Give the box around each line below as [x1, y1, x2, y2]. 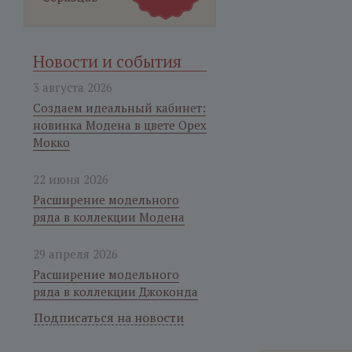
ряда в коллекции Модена [33, 209, 185, 225]
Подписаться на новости [34, 309, 184, 326]
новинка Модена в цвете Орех [33, 117, 207, 133]
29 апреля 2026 [33, 246, 118, 262]
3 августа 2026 [33, 79, 112, 95]
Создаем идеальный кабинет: [33, 100, 206, 115]
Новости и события [33, 50, 181, 72]
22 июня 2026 [33, 171, 108, 187]
